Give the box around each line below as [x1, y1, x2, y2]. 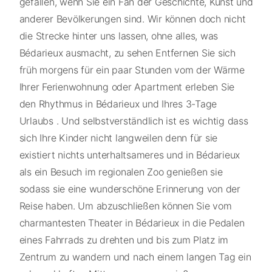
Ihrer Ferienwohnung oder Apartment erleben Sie [19, 80, 234, 93]
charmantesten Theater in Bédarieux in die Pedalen [19, 216, 245, 229]
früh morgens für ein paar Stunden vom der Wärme [19, 63, 245, 76]
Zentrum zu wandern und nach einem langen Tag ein [19, 250, 251, 263]
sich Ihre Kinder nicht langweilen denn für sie [19, 131, 217, 144]
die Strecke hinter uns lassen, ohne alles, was [19, 29, 218, 42]
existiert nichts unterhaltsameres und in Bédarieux [19, 148, 240, 161]
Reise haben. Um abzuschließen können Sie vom [19, 199, 232, 212]
